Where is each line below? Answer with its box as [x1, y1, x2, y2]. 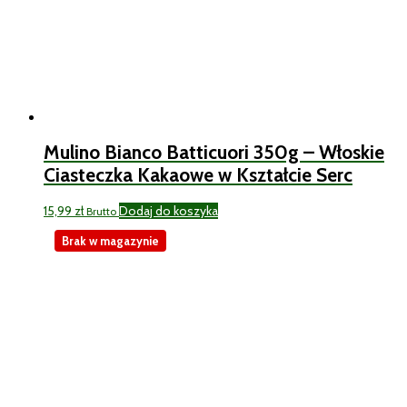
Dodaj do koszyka [119, 202, 218, 219]
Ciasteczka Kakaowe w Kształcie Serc [44, 164, 352, 187]
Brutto [86, 204, 116, 218]
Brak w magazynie [62, 233, 159, 248]
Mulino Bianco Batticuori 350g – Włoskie [44, 141, 384, 164]
